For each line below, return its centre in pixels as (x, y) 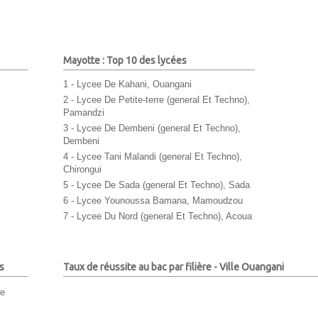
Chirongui (82, 170)
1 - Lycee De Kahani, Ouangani (127, 84)
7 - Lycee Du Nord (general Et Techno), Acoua (158, 216)
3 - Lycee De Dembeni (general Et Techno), (152, 128)
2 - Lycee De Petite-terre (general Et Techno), (157, 100)
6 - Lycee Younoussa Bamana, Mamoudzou (153, 201)
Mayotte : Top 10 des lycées (125, 60)
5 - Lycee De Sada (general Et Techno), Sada (157, 185)
